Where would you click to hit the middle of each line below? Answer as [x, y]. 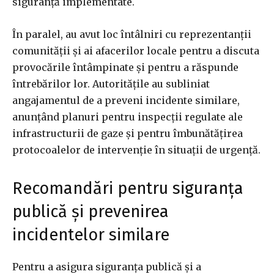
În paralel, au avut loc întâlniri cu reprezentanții [132, 35]
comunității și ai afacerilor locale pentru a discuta [136, 51]
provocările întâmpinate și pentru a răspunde [125, 68]
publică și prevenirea [91, 212]
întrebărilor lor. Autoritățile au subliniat [111, 84]
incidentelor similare [91, 235]
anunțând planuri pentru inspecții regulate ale [128, 117]
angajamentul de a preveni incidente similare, [126, 101]
